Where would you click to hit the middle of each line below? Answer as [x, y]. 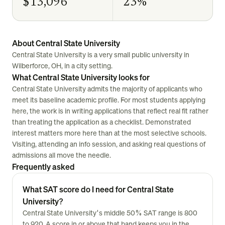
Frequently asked [43, 167]
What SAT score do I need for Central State [98, 189]
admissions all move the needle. [62, 155]
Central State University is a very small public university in [101, 54]
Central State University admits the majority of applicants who [107, 89]
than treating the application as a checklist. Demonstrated [101, 122]
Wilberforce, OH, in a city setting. [62, 66]
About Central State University [66, 43]
